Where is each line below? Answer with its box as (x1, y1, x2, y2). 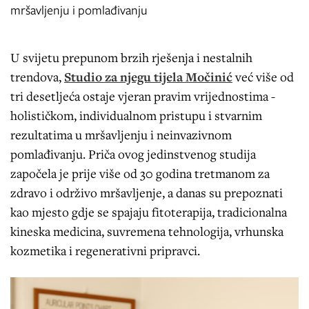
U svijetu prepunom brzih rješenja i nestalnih (10, 48, 252, 66)
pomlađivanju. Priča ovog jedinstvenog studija (10, 145, 256, 162)
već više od (235, 68, 294, 85)
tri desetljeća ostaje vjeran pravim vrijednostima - (10, 87, 275, 104)
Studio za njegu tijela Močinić (64, 68, 232, 85)
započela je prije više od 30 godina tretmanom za (10, 164, 270, 181)
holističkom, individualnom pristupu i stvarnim (10, 106, 262, 123)
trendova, (10, 68, 64, 85)
